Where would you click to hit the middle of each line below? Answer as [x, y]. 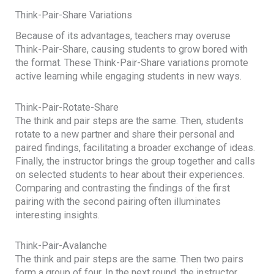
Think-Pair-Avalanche [63, 246]
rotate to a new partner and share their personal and [125, 134]
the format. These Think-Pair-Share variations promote [132, 62]
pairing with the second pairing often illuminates [118, 201]
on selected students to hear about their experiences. [130, 174]
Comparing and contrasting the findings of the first [123, 188]
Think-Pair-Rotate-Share [67, 107]
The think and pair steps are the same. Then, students [130, 120]
